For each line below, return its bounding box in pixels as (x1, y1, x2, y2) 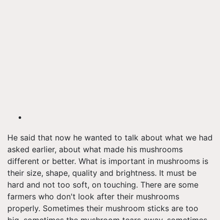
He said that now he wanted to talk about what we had (7, 133, 213, 143)
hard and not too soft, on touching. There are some (7, 180, 198, 190)
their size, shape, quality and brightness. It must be (7, 168, 196, 178)
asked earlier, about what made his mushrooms (7, 144, 183, 155)
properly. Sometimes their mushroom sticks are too (7, 203, 198, 214)
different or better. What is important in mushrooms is (7, 156, 208, 166)
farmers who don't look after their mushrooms (7, 192, 179, 202)
